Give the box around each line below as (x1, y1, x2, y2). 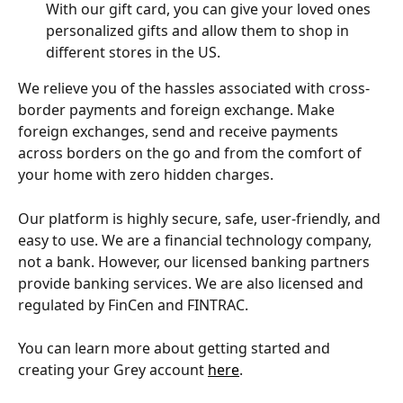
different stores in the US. (46, 42, 224, 63)
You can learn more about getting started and (18, 338, 334, 359)
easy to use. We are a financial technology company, (18, 229, 375, 250)
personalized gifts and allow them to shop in (46, 21, 353, 41)
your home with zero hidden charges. (18, 165, 273, 185)
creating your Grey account (18, 360, 208, 381)
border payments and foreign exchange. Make (18, 100, 338, 121)
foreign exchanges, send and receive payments (18, 121, 342, 142)
